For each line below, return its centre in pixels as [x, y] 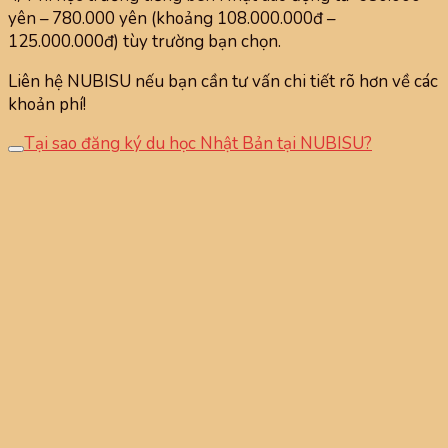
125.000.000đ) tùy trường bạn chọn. [144, 41]
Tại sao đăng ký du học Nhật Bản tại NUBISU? [198, 144]
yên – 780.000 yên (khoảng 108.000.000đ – [171, 18]
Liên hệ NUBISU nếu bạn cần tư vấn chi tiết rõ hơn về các [223, 81]
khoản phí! [47, 104]
